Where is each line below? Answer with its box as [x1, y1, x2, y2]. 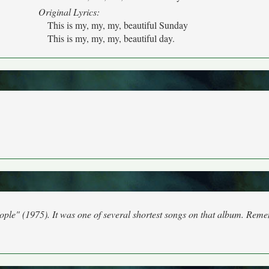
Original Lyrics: [38, 5, 100, 18]
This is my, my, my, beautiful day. [47, 32, 175, 44]
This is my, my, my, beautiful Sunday [47, 19, 188, 31]
